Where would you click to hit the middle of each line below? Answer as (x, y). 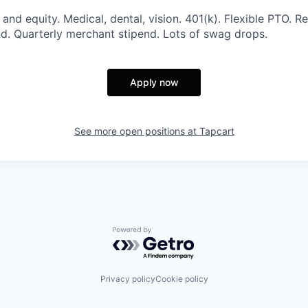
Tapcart (217, 131)
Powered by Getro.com (173, 233)
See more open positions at (136, 131)
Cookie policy (181, 279)
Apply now (154, 82)
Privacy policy (128, 279)
